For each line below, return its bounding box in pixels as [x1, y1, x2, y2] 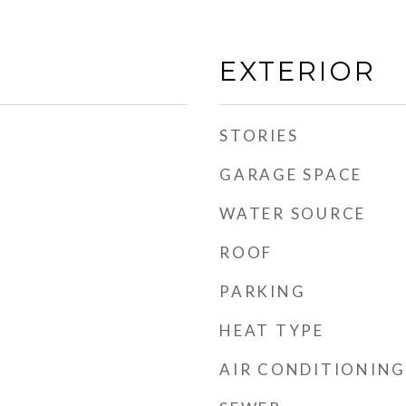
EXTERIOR [219, 55, 376, 87]
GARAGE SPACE [219, 165, 362, 184]
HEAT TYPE [219, 321, 324, 340]
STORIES [219, 126, 299, 145]
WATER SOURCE [219, 204, 366, 223]
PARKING [219, 282, 306, 301]
